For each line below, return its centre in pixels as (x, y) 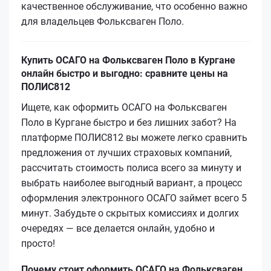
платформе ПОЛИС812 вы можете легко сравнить (134, 137)
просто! (38, 243)
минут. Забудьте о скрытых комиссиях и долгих (130, 213)
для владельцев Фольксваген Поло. (103, 21)
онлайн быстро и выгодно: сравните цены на (125, 73)
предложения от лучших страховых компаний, (126, 152)
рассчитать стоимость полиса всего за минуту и (131, 168)
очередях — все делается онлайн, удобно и (118, 228)
